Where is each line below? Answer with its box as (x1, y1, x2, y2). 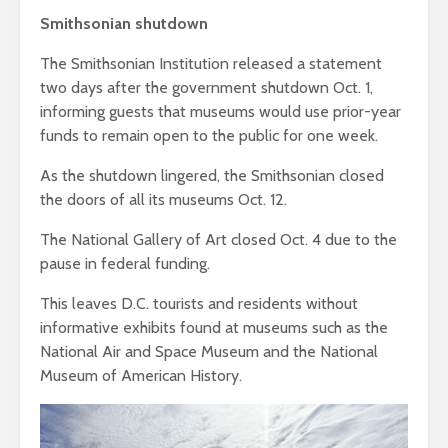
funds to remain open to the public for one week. (40, 125, 378, 145)
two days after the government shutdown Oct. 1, (40, 77, 373, 97)
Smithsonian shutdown (40, 13, 208, 33)
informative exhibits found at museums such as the (40, 317, 388, 337)
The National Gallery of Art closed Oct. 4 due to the (40, 229, 397, 249)
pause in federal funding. (40, 253, 210, 273)
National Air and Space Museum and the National (40, 341, 378, 361)
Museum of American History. (40, 365, 242, 385)
